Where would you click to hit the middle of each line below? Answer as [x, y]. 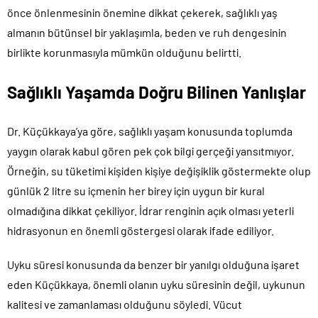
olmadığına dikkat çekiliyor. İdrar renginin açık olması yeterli [150, 210]
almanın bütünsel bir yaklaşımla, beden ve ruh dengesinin [147, 32]
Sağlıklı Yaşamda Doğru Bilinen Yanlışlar [157, 92]
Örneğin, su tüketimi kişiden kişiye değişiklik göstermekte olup [159, 170]
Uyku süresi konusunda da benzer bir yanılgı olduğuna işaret [153, 264]
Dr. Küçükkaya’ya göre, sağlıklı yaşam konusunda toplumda [150, 131]
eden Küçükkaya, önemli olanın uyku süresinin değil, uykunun [156, 284]
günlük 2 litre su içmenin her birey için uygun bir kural [136, 190]
